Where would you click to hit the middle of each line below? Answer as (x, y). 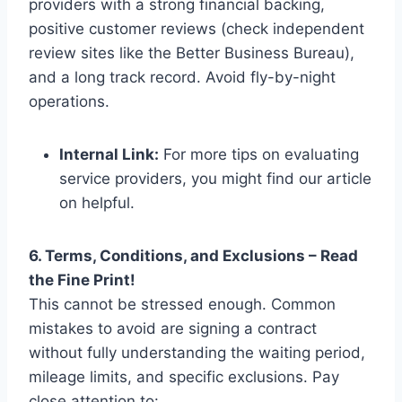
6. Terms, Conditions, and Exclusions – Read (193, 255)
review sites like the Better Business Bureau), (192, 52)
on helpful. (97, 202)
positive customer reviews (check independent (197, 28)
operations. (69, 101)
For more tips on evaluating (259, 154)
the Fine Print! (82, 280)
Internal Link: (109, 154)
